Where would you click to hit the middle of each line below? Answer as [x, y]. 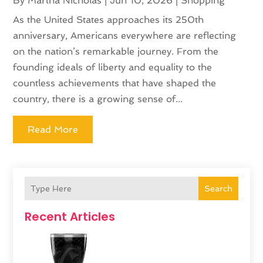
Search [218, 189]
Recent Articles [70, 217]
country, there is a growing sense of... [98, 99]
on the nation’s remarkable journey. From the [116, 52]
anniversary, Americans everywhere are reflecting [125, 36]
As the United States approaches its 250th [109, 20]
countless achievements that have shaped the [115, 83]
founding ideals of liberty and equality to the [113, 68]
